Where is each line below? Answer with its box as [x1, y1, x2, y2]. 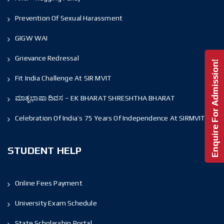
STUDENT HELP [7, 144, 82, 156]
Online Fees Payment [15, 178, 82, 187]
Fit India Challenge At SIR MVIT [15, 73, 111, 82]
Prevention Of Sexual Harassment [15, 13, 123, 22]
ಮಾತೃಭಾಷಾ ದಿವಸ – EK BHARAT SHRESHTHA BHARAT [15, 93, 175, 102]
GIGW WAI [15, 33, 48, 42]
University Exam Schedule [15, 198, 97, 207]
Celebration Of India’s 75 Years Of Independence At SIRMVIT [15, 113, 205, 122]
